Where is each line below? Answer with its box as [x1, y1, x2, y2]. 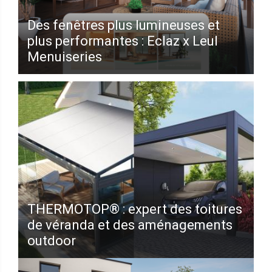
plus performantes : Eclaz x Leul [27, 33, 218, 49]
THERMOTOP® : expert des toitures [27, 202, 242, 217]
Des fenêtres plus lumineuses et [27, 17, 220, 33]
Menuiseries [27, 49, 102, 64]
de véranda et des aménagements [27, 217, 233, 233]
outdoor [27, 233, 76, 249]
